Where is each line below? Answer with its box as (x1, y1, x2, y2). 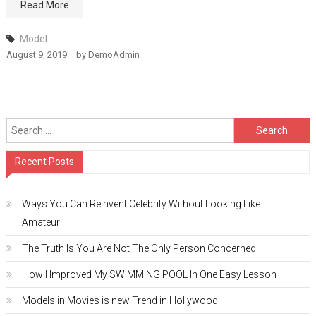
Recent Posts (14, 156, 74, 167)
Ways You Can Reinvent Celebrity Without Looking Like (21, 198, 260, 209)
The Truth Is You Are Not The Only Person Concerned (21, 243, 256, 254)
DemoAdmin (87, 49, 140, 60)
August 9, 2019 (6, 49, 67, 60)
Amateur (21, 217, 60, 228)
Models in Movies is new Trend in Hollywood (21, 295, 218, 306)
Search (233, 119, 265, 130)
